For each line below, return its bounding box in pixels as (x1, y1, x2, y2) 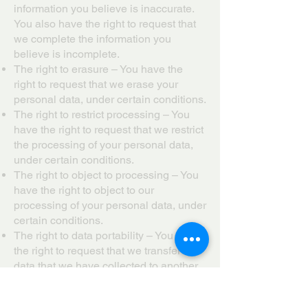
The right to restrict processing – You (14, 108, 190, 121)
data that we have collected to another (14, 259, 198, 272)
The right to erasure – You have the (14, 63, 183, 76)
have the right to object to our (14, 184, 154, 197)
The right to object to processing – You (14, 168, 199, 181)
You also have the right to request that (14, 17, 196, 30)
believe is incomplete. (14, 47, 120, 60)
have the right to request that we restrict (14, 123, 203, 136)
